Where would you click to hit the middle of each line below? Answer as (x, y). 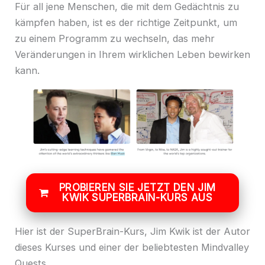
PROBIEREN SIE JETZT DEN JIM (137, 187)
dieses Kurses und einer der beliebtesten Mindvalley (132, 248)
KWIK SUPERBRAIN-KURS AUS (137, 197)
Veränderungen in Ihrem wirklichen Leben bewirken (132, 54)
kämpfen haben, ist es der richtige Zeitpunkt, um (126, 22)
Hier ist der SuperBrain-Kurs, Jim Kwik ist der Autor (132, 232)
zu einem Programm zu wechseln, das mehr (115, 38)
